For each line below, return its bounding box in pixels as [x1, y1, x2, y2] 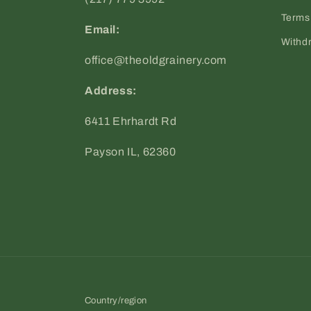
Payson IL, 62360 [85, 146, 176, 158]
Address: [85, 85, 137, 97]
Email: [85, 24, 120, 36]
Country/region [85, 296, 147, 306]
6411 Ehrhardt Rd [85, 115, 177, 128]
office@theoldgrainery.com [85, 54, 227, 67]
